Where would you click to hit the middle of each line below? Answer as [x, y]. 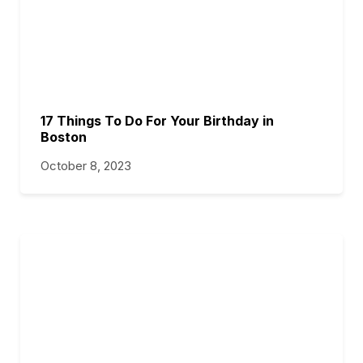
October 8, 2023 [86, 166]
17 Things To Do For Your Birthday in [157, 121]
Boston [64, 137]
